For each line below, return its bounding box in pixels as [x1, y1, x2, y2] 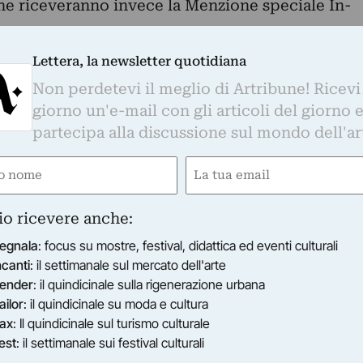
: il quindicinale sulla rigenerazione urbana [33, 275, 266, 293]
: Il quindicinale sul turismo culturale [13, 314, 211, 331]
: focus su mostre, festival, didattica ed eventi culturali [38, 237, 339, 254]
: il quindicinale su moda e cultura [23, 295, 209, 312]
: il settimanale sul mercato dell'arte [30, 256, 227, 273]
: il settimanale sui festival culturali [16, 334, 205, 351]
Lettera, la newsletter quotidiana [32, 53, 247, 69]
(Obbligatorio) [187, 183, 265, 196]
